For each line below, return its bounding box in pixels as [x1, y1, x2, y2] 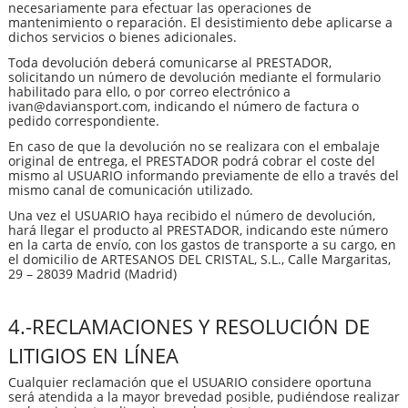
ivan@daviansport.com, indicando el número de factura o [8, 97, 359, 115]
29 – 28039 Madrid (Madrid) [8, 264, 177, 282]
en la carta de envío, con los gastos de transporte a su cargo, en [8, 235, 396, 253]
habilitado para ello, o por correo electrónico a [8, 82, 291, 100]
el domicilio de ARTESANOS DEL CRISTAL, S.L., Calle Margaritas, [8, 250, 391, 268]
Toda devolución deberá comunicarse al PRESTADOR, [8, 53, 331, 71]
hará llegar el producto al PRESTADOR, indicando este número [8, 220, 388, 239]
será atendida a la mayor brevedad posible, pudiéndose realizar [8, 387, 400, 405]
